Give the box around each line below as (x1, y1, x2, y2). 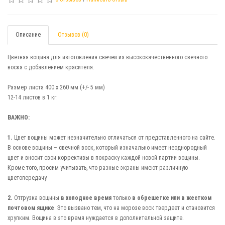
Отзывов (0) (58, 31, 89, 38)
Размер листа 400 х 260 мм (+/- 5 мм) (8, 84, 105, 91)
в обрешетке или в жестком (132, 194, 211, 201)
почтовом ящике (8, 204, 54, 211)
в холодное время (59, 194, 111, 201)
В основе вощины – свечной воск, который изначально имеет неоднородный (8, 144, 207, 151)
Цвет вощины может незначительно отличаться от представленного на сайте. (13, 134, 215, 141)
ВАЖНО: (8, 114, 30, 121)
